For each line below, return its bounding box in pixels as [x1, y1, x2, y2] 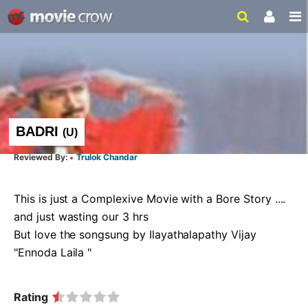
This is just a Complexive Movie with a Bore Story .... [14, 192, 286, 206]
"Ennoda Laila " [14, 245, 99, 259]
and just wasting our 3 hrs [14, 210, 152, 223]
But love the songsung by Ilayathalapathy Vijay [14, 228, 256, 241]
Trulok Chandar [74, 152, 137, 162]
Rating [14, 290, 48, 304]
